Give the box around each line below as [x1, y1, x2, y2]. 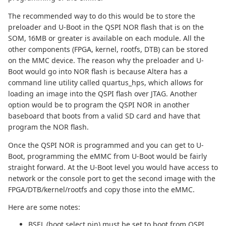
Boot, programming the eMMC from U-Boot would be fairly [8, 151, 207, 161]
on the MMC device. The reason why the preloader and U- [8, 55, 204, 66]
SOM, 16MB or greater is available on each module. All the [8, 33, 205, 43]
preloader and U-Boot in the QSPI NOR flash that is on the [8, 22, 204, 32]
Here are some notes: [8, 202, 80, 212]
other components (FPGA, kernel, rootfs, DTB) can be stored [8, 44, 208, 54]
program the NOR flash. [8, 122, 89, 132]
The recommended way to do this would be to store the [8, 11, 195, 21]
